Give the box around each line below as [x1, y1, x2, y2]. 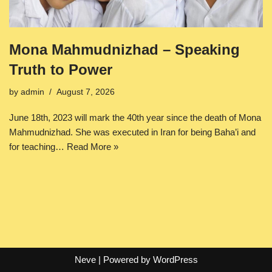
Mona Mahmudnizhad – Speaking [9, 41, 240, 58]
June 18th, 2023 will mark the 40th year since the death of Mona [9, 112, 261, 123]
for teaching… [9, 141, 67, 152]
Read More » [67, 141, 118, 152]
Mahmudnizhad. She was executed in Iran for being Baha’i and [9, 126, 256, 137]
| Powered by [95, 254, 153, 265]
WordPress [152, 254, 198, 265]
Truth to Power [9, 61, 112, 78]
